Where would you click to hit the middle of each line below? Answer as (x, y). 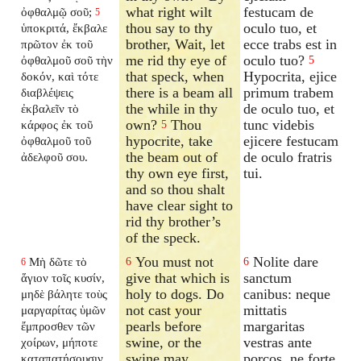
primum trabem (289, 92)
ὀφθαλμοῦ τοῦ (56, 140)
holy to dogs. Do (175, 294)
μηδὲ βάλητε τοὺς (64, 293)
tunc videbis (279, 124)
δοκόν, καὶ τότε (60, 76)
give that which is (178, 278)
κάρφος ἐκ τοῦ (57, 124)
